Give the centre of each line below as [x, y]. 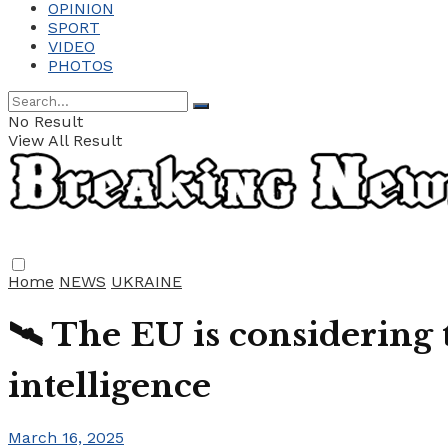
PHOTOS [80, 65]
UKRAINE [146, 281]
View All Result [65, 140]
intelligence [109, 386]
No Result [45, 121]
